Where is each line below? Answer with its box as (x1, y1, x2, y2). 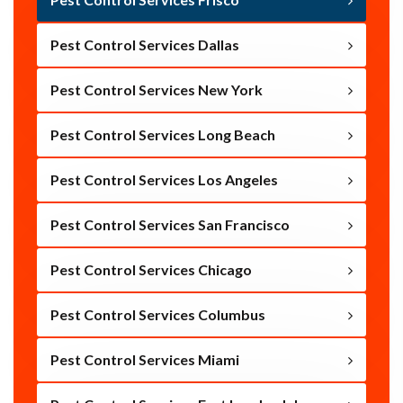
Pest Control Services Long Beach (50, 126, 275, 144)
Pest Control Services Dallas (50, 36, 239, 54)
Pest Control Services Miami (50, 351, 239, 369)
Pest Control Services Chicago (50, 261, 252, 279)
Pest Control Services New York (50, 81, 263, 99)
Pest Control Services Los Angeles (50, 171, 278, 189)
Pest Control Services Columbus (50, 306, 265, 324)
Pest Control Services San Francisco (50, 216, 290, 234)
